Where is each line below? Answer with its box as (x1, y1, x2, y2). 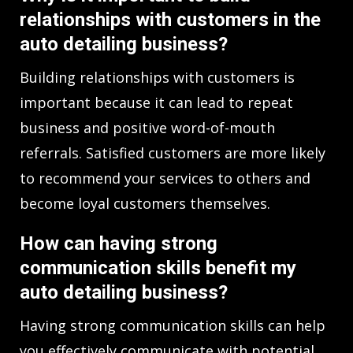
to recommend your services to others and (20, 168, 310, 188)
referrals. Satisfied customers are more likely (20, 143, 325, 162)
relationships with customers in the (20, 8, 321, 31)
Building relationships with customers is (20, 67, 295, 87)
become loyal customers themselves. (20, 193, 270, 213)
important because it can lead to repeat (20, 92, 293, 112)
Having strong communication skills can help (20, 315, 325, 335)
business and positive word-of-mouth (20, 117, 275, 137)
